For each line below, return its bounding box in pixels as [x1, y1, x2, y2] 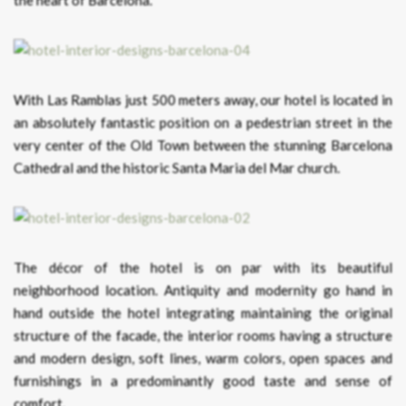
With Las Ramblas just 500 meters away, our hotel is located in [14, 91, 392, 108]
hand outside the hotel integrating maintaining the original [14, 304, 392, 321]
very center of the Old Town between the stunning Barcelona [14, 136, 392, 153]
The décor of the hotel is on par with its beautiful [14, 258, 392, 275]
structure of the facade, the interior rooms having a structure [14, 326, 392, 343]
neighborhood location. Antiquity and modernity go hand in [14, 281, 392, 298]
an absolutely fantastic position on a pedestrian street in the [14, 113, 392, 130]
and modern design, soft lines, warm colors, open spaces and [14, 349, 392, 366]
